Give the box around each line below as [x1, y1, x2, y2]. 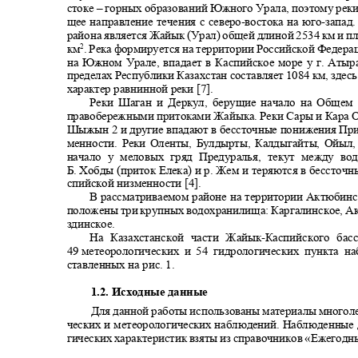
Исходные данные [111, 284, 213, 298]
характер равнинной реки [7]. [66, 82, 220, 96]
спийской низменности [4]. [66, 177, 207, 190]
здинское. [66, 217, 121, 230]
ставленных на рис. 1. [66, 257, 181, 271]
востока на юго [245, 14, 322, 29]
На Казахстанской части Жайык [89, 230, 262, 244]
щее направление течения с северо [66, 14, 241, 29]
